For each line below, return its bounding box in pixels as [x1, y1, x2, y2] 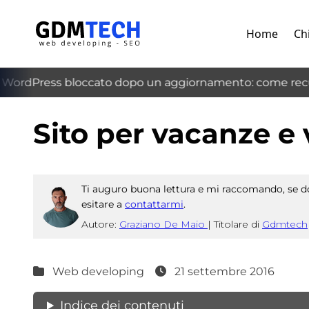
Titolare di [214, 218, 262, 230]
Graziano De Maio [119, 218, 208, 230]
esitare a [81, 198, 125, 210]
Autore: [81, 218, 119, 230]
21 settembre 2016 [172, 265, 275, 278]
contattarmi [125, 198, 183, 210]
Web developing [52, 265, 144, 278]
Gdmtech [262, 218, 308, 230]
